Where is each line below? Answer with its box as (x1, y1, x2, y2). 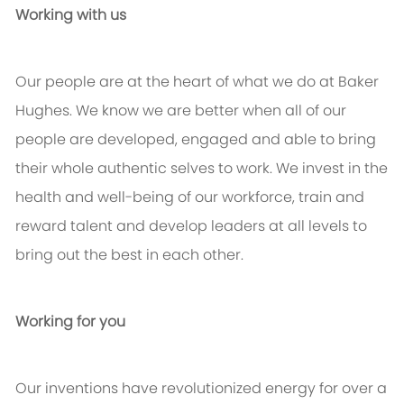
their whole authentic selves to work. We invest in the (14, 158, 388, 179)
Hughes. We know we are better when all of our (14, 100, 346, 122)
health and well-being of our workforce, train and (14, 187, 364, 208)
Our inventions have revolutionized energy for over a (14, 378, 387, 399)
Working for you (14, 311, 125, 333)
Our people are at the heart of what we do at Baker (14, 71, 379, 93)
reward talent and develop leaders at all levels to (14, 216, 367, 237)
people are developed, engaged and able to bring (14, 129, 376, 151)
